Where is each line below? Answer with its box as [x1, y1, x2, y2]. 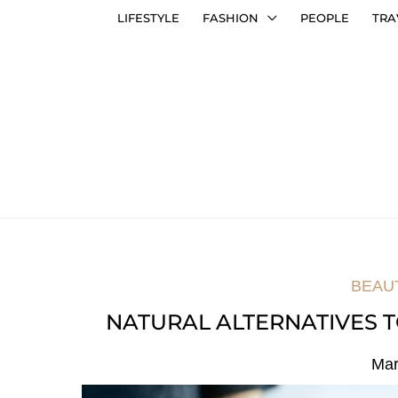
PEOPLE [300, 11, 349, 25]
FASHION [203, 11, 259, 25]
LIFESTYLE [117, 11, 179, 25]
